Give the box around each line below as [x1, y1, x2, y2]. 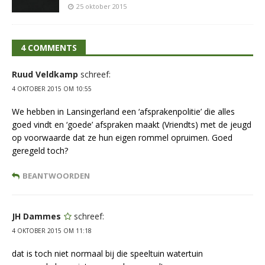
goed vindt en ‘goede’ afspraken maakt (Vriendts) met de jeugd [12, 119, 251, 131]
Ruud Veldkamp [12, 69, 78, 80]
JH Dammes [12, 211, 61, 222]
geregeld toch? [12, 145, 68, 157]
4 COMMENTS [21, 42, 77, 54]
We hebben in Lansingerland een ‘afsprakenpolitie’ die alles [12, 106, 235, 118]
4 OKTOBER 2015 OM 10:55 [12, 85, 92, 93]
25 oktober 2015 [76, 2, 127, 11]
